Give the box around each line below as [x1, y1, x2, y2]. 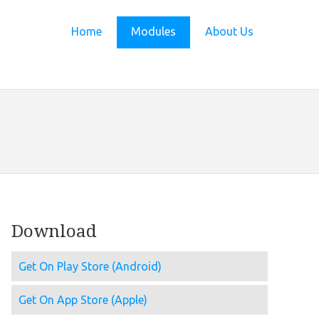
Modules [131, 25, 176, 38]
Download [11, 221, 97, 241]
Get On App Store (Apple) [19, 293, 147, 307]
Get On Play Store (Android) [19, 260, 162, 273]
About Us [205, 25, 253, 38]
